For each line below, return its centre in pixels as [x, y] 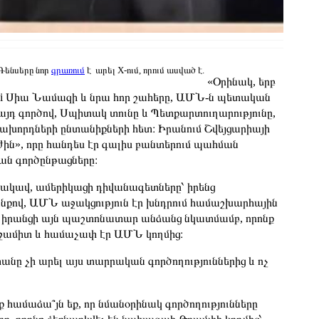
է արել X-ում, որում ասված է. [145, 70]
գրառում [68, 70]
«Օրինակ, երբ [240, 82]
